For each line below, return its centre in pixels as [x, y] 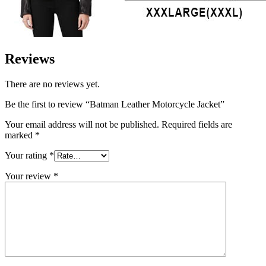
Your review [29, 176]
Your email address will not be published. [82, 125]
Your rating [27, 156]
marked [20, 135]
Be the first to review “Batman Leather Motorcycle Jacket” [115, 104]
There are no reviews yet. [52, 84]
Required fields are [197, 125]
